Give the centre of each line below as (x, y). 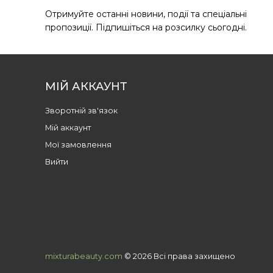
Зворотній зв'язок (81, 110)
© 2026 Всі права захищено (179, 256)
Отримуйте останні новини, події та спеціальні (146, 14)
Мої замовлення (78, 144)
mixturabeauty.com (83, 256)
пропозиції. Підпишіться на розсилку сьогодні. (146, 28)
